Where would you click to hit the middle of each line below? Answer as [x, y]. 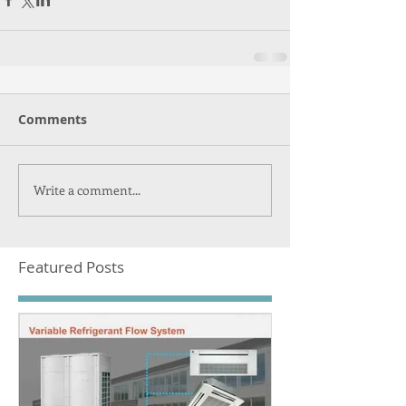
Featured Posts [71, 266]
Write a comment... [87, 190]
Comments [53, 119]
